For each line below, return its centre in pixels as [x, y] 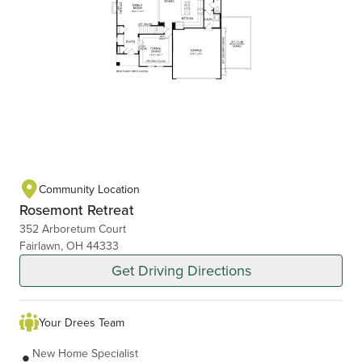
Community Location [89, 189]
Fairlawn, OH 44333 [69, 246]
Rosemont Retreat [77, 210]
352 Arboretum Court [73, 229]
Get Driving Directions [181, 271]
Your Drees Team [82, 322]
